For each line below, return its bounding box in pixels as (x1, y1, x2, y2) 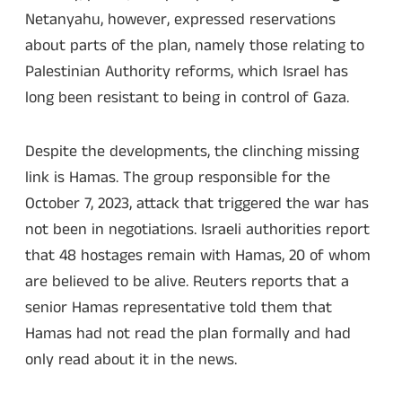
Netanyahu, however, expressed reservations (25, 7, 336, 31)
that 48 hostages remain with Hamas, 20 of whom (25, 244, 371, 268)
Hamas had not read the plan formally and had (25, 322, 351, 346)
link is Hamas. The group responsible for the (25, 166, 330, 190)
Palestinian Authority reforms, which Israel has (25, 59, 348, 83)
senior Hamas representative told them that (25, 296, 332, 320)
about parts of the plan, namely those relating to (25, 33, 364, 57)
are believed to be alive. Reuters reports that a (25, 270, 349, 294)
